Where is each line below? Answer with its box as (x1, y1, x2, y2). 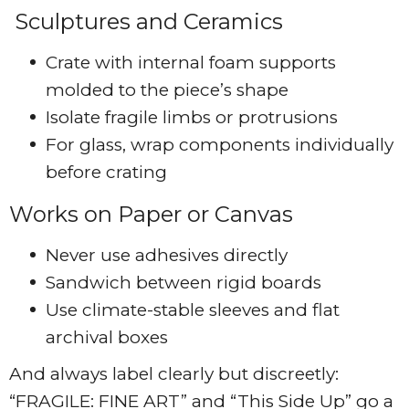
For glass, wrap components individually (46, 134, 393, 156)
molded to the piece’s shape (46, 79, 288, 101)
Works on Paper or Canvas (9, 201, 293, 228)
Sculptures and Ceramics (9, 8, 283, 36)
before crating (46, 162, 167, 184)
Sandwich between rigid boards (46, 272, 321, 294)
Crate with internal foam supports (46, 52, 336, 74)
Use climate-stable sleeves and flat (46, 299, 340, 321)
